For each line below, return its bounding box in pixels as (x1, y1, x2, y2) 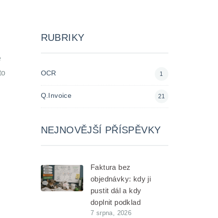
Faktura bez (91, 163, 131, 171)
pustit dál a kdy (91, 186, 142, 195)
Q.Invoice (40, 91, 72, 99)
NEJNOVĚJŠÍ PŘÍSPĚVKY (40, 125, 161, 135)
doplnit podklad (91, 198, 141, 206)
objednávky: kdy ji (91, 175, 151, 183)
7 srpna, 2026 (91, 209, 132, 217)
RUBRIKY (40, 32, 85, 43)
